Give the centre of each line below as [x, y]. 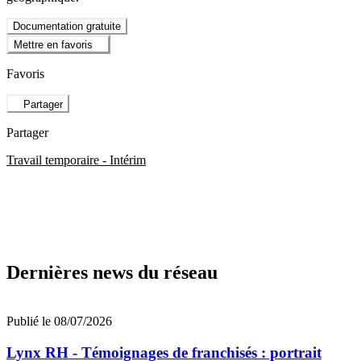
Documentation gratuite [67, 26]
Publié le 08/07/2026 [59, 322]
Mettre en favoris [53, 45]
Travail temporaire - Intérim [76, 160]
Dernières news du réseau [112, 273]
